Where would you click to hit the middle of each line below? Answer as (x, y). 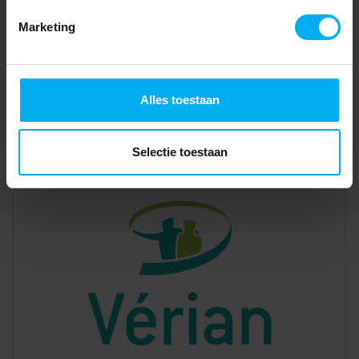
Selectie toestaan (179, 152)
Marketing (47, 26)
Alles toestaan (179, 99)
